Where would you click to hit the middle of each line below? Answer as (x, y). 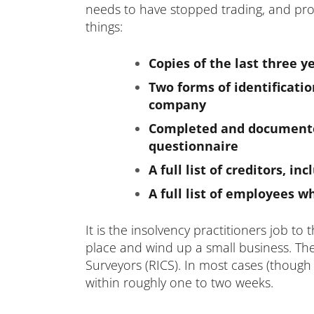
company (177, 104)
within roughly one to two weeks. (179, 282)
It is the (108, 230)
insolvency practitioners (199, 230)
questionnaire (193, 146)
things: (104, 27)
